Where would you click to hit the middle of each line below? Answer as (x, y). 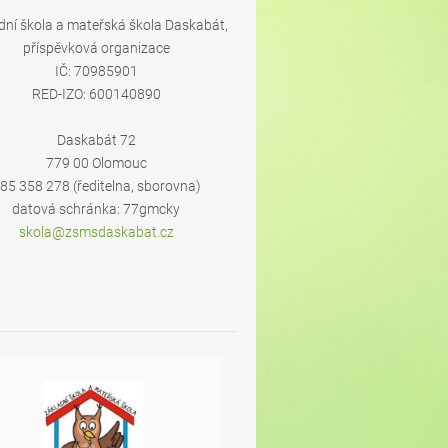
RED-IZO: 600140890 (96, 94)
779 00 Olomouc (96, 163)
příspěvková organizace (96, 48)
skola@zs (48, 232)
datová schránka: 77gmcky (96, 209)
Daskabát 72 (96, 140)
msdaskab (111, 232)
